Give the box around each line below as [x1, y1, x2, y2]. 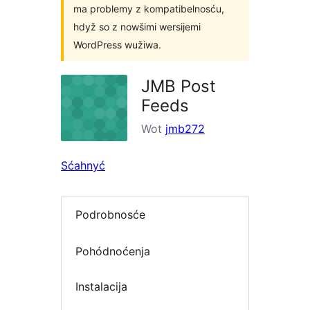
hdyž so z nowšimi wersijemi [73, 21, 201, 33]
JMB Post [141, 76, 216, 96]
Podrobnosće [75, 208, 145, 222]
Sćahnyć [61, 158, 105, 172]
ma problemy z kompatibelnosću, [73, 3, 224, 15]
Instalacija [75, 280, 127, 294]
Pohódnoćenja [75, 244, 150, 258]
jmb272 [165, 122, 205, 136]
